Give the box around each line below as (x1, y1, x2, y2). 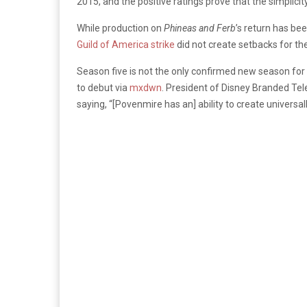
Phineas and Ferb (164, 22, 236, 34)
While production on (77, 22, 164, 34)
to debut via (77, 82, 130, 93)
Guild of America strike (77, 38, 175, 50)
